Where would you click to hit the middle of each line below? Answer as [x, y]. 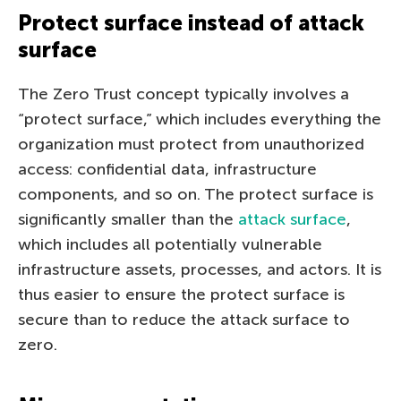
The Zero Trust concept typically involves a [183, 94]
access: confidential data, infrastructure [167, 169]
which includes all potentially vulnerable [170, 244]
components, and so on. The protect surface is [196, 194]
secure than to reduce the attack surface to [184, 319]
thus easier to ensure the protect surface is [181, 294]
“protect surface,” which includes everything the [200, 119]
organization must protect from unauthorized [191, 144]
